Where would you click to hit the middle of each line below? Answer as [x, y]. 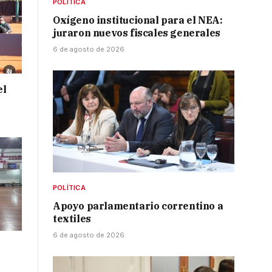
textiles [72, 219]
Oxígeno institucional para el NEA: [138, 20]
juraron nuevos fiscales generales [137, 33]
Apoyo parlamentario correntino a [138, 206]
